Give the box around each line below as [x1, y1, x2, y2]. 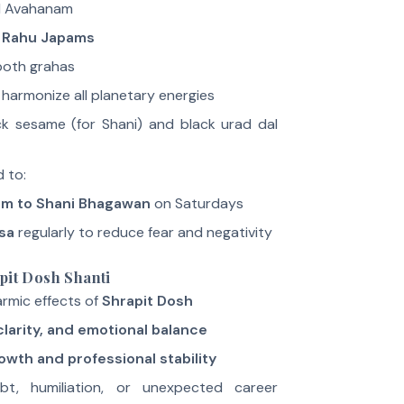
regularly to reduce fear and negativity [14, 223, 272, 242]
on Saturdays [150, 194, 243, 213]
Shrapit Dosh [101, 291, 193, 310]
